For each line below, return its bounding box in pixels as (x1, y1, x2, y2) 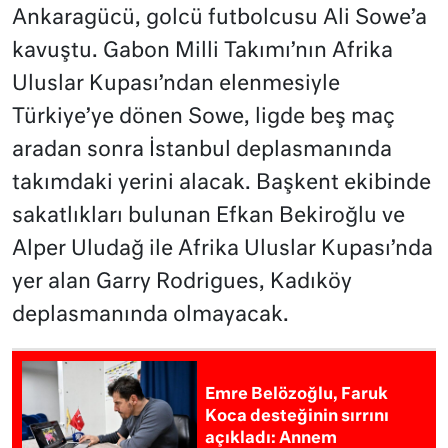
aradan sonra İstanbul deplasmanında (12, 140, 392, 162)
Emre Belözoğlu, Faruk (205, 387, 389, 404)
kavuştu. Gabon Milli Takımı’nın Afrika (12, 41, 393, 63)
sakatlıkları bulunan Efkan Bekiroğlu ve (12, 206, 405, 228)
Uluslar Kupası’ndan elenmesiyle (12, 74, 340, 96)
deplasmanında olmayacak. (12, 305, 289, 327)
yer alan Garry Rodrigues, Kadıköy (12, 272, 352, 294)
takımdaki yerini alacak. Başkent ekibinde (12, 173, 431, 195)
